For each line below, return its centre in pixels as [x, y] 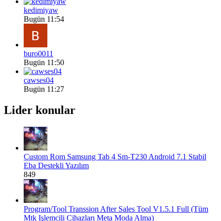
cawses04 [39, 80]
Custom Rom [44, 156]
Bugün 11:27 [44, 89]
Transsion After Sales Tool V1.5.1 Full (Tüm [138, 209]
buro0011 [38, 53]
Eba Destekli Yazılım [56, 165]
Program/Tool [45, 209]
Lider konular [40, 110]
